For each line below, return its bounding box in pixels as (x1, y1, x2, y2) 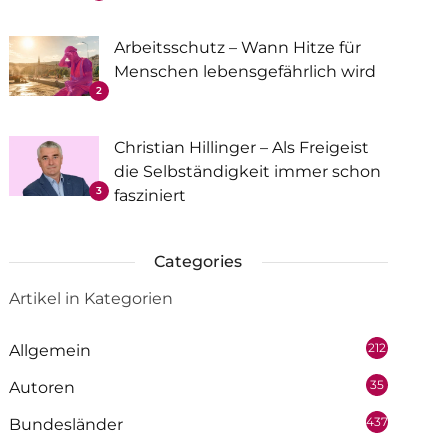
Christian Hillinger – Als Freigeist (113, 138, 369, 157)
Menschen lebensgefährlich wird (113, 62, 376, 81)
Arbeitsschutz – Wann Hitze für (113, 38, 361, 57)
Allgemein (8, 341, 91, 360)
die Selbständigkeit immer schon (113, 162, 381, 181)
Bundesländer (8, 415, 123, 434)
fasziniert (113, 186, 186, 205)
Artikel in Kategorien (8, 289, 173, 308)
